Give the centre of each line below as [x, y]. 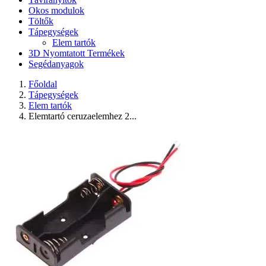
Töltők [41, 21]
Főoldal [43, 84]
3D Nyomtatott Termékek [77, 53]
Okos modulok [56, 10]
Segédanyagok [56, 64]
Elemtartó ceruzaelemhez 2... [83, 116]
